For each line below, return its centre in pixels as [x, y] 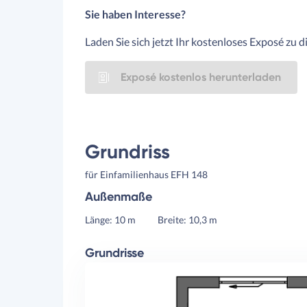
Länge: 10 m [110, 220]
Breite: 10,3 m [187, 220]
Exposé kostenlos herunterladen [201, 77]
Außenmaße [119, 197]
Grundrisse [114, 253]
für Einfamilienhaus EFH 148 [146, 174]
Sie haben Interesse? [135, 14]
